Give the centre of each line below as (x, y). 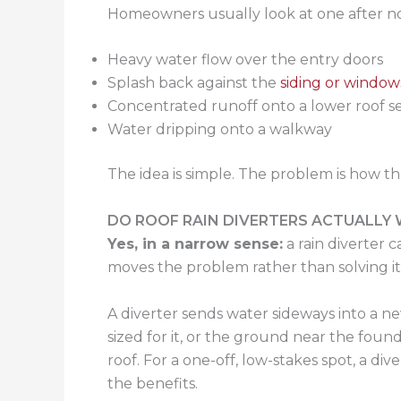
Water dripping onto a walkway (220, 130)
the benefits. (153, 383)
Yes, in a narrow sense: (195, 243)
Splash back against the (194, 83)
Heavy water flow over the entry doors (245, 60)
